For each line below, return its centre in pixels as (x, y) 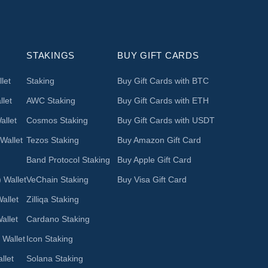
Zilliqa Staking (53, 199)
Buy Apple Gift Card (155, 159)
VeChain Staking (57, 179)
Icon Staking (50, 238)
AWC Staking (51, 100)
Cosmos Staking (57, 120)
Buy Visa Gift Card (152, 179)
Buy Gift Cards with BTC (163, 80)
